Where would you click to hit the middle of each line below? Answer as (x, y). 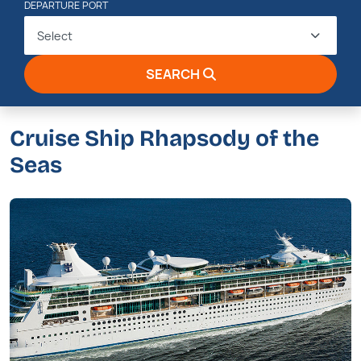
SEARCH (172, 74)
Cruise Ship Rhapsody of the (164, 139)
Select (55, 35)
